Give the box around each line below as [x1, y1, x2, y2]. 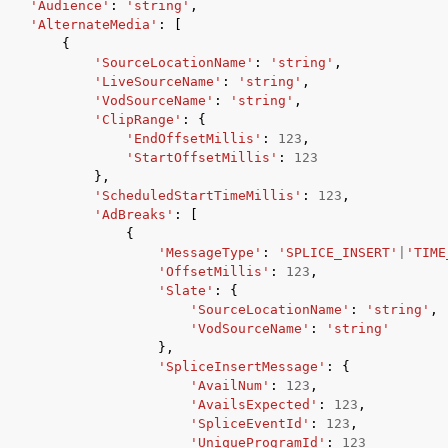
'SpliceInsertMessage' [158, 359, 326, 374]
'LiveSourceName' [94, 74, 222, 89]
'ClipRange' [94, 112, 182, 127]
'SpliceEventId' [190, 416, 310, 431]
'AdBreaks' [94, 207, 174, 222]
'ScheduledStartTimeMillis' [94, 188, 302, 203]
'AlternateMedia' [30, 17, 158, 32]
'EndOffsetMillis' [126, 131, 262, 146]
